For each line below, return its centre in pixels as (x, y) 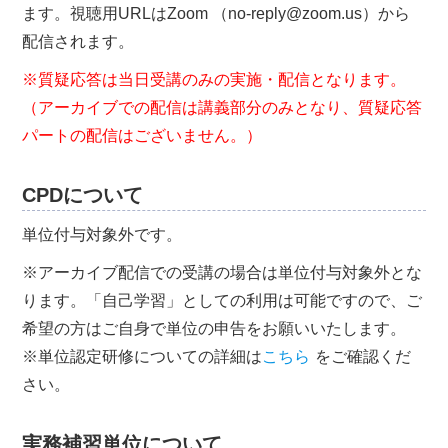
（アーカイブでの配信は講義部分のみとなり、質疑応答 (222, 107)
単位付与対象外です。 (102, 234)
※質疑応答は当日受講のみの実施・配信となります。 (214, 79)
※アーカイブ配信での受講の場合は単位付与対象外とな (222, 272)
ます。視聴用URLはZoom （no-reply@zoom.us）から (216, 13)
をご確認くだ (363, 356)
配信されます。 (78, 41)
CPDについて (83, 195)
